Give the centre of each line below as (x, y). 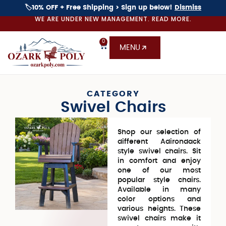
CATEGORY (113, 94)
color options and (159, 199)
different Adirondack (159, 142)
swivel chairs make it (159, 218)
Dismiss (188, 8)
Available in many (159, 190)
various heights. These (159, 209)
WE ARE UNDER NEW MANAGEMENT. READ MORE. (113, 19)
